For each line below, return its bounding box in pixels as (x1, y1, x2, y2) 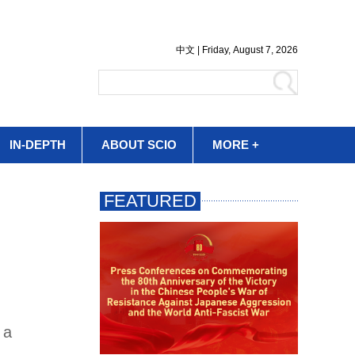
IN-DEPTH (10, 138, 66, 151)
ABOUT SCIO (101, 138, 177, 151)
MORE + (212, 138, 259, 151)
